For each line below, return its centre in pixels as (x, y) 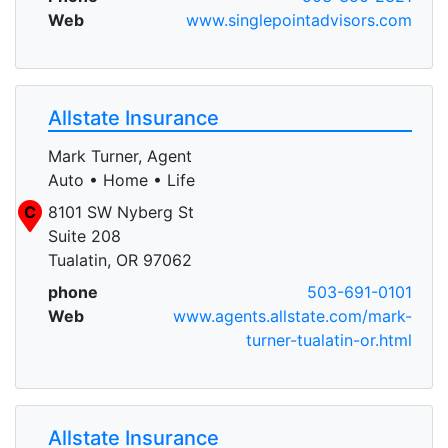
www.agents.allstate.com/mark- (292, 315)
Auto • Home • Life (121, 179)
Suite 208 (84, 235)
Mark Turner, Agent (120, 155)
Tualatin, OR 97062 (120, 259)
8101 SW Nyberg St (121, 211)
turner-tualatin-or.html (329, 339)
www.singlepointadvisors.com (299, 19)
